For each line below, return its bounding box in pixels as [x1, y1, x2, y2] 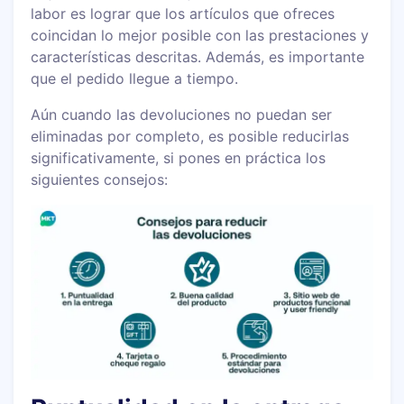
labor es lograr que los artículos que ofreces [31, 4, 335, 23]
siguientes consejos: [31, 170, 169, 188]
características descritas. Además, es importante [31, 47, 365, 66]
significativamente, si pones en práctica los [31, 148, 326, 167]
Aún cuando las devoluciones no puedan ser [31, 105, 333, 124]
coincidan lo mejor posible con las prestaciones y [31, 25, 370, 44]
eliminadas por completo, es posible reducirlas [31, 126, 350, 145]
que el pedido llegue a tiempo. [31, 69, 239, 87]
